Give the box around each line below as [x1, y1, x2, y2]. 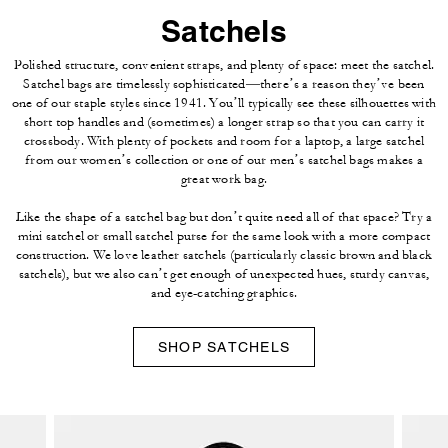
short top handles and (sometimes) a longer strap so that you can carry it [23, 114, 425, 131]
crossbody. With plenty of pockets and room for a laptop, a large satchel [23, 133, 425, 150]
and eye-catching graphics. [150, 285, 298, 302]
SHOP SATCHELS [157, 339, 291, 356]
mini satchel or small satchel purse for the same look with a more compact [17, 228, 431, 245]
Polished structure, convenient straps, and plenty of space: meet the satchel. [13, 57, 435, 74]
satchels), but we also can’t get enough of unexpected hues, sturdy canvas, [18, 266, 430, 283]
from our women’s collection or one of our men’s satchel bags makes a [25, 152, 423, 169]
